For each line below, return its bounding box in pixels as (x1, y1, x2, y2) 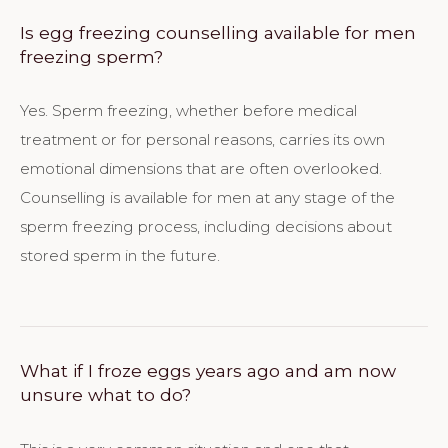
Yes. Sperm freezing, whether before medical (20, 101, 357, 121)
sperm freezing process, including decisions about (20, 217, 392, 237)
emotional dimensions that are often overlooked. (20, 159, 382, 179)
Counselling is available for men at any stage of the (20, 188, 395, 208)
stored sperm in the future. (20, 246, 220, 266)
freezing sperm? (20, 45, 163, 67)
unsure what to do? (20, 384, 191, 406)
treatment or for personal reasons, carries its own (20, 130, 385, 150)
